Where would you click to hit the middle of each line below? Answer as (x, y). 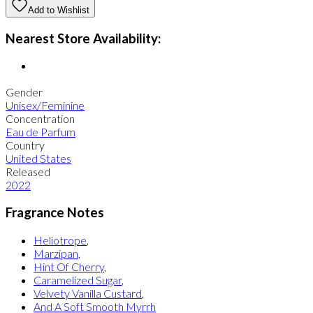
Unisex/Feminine (45, 105)
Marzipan (56, 253)
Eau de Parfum (41, 132)
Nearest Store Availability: (83, 38)
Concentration (40, 119)
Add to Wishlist (59, 10)
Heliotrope (60, 240)
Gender (24, 92)
